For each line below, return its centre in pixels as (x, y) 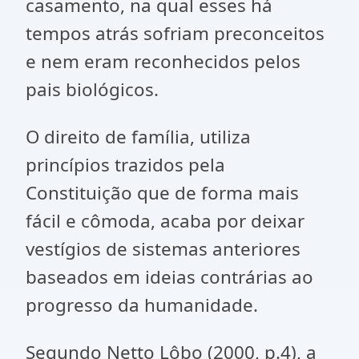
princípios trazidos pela (125, 165)
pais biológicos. (92, 89)
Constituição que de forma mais (162, 193)
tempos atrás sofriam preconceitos (175, 33)
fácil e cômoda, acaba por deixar (165, 221)
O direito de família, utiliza (138, 137)
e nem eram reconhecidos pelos (163, 61)
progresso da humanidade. (142, 305)
